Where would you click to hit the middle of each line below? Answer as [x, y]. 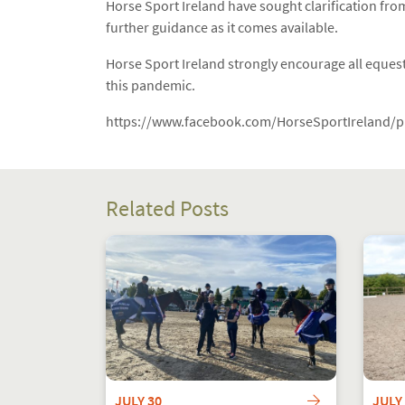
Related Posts [167, 208]
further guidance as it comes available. [222, 27]
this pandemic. [151, 85]
